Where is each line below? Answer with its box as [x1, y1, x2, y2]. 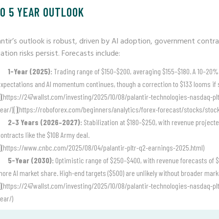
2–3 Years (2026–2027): [8, 117, 82, 127]
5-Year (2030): [8, 155, 54, 165]
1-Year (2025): [8, 66, 52, 76]
